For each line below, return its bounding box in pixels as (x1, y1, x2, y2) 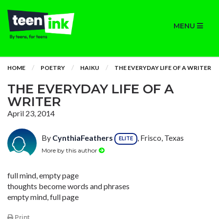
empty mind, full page (7, 192, 79, 201)
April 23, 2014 (7, 109, 55, 118)
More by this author (42, 146, 99, 154)
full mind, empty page (7, 171, 79, 180)
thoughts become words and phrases (7, 181, 130, 191)
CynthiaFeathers (52, 133, 113, 143)
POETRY (41, 64, 65, 71)
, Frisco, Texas (137, 133, 184, 143)
